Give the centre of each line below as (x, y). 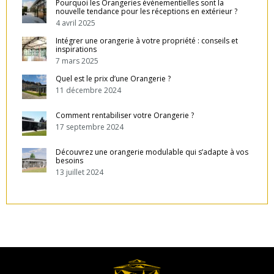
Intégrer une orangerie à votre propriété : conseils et (147, 41)
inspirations (76, 50)
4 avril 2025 (76, 23)
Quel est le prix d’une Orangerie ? (113, 79)
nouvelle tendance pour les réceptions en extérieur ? (146, 12)
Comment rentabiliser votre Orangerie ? (125, 116)
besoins (69, 161)
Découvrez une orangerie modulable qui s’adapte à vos (152, 152)
